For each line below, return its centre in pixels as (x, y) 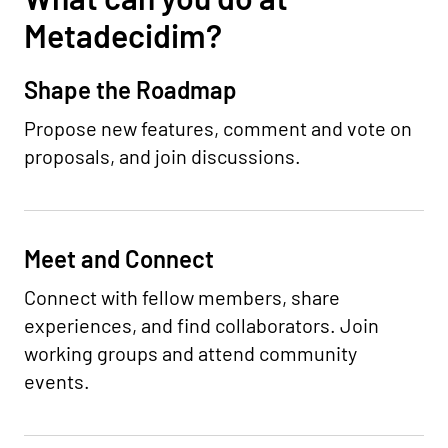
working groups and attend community (190, 353)
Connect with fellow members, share (182, 297)
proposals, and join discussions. (162, 156)
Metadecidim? (123, 35)
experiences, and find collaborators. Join (201, 325)
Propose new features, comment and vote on (218, 128)
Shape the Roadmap (130, 89)
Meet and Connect (119, 258)
